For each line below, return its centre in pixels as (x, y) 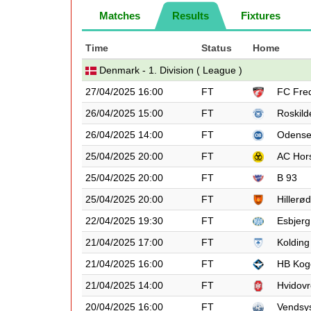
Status (217, 48)
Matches (120, 16)
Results (191, 16)
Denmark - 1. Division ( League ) (169, 70)
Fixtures (261, 16)
